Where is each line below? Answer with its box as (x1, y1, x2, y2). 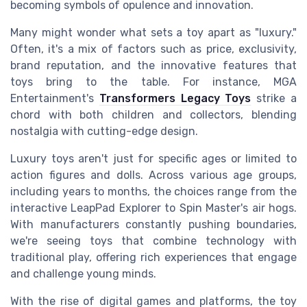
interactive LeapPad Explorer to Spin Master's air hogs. (10, 201, 297, 215)
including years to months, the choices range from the (10, 185, 297, 199)
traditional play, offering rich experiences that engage (10, 251, 297, 265)
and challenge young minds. (10, 267, 156, 281)
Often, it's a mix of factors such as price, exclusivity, (10, 42, 297, 56)
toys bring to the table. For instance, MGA (10, 75, 297, 89)
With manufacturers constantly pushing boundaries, (10, 218, 297, 232)
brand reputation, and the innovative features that (10, 59, 297, 73)
